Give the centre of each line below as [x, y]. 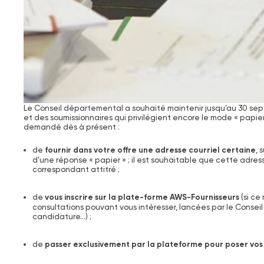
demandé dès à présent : [71, 126]
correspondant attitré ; [76, 169]
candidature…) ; [62, 217]
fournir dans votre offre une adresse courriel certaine [150, 150]
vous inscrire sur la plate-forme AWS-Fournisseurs [142, 197]
